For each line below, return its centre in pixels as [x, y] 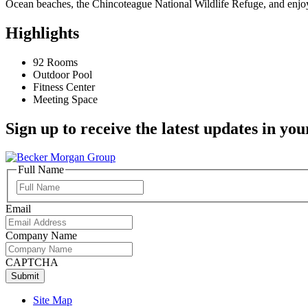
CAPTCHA [32, 263]
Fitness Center [64, 87]
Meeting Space [65, 99]
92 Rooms [55, 62]
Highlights [42, 33]
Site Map [53, 300]
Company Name [41, 236]
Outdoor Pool [63, 74]
